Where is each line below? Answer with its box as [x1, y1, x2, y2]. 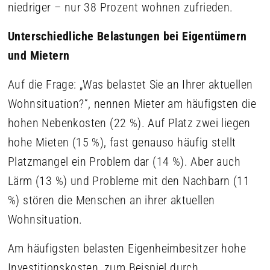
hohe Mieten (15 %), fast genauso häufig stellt [8, 135, 236, 149]
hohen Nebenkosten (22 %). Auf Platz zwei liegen [8, 116, 251, 130]
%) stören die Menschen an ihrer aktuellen [8, 193, 215, 207]
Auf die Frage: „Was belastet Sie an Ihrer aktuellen [8, 77, 253, 92]
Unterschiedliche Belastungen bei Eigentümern [8, 29, 247, 43]
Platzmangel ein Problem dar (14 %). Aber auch [8, 154, 240, 169]
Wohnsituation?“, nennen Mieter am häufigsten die [8, 96, 257, 111]
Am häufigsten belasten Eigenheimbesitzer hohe [8, 241, 246, 256]
